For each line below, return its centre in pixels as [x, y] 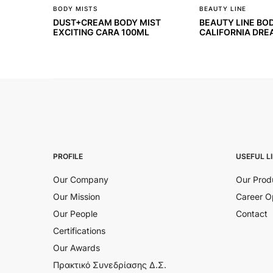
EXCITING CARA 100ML [101, 32]
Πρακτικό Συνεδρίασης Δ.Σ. [110, 264]
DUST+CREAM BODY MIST [107, 22]
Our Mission [76, 196]
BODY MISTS [75, 8]
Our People [75, 213]
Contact [252, 213]
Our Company [81, 179]
